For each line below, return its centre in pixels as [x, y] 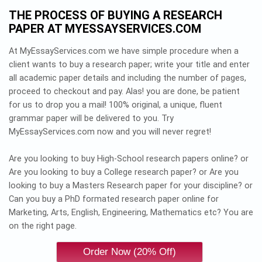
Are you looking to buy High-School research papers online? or [129, 158]
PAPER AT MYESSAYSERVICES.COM [105, 28]
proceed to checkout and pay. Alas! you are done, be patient [124, 91]
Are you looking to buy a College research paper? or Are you [124, 172]
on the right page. [43, 226]
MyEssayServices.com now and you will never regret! [110, 132]
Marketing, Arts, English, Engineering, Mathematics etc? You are [131, 212]
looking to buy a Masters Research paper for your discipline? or [131, 185]
